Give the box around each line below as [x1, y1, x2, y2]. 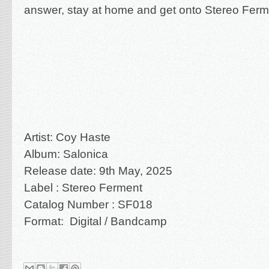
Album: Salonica [24, 148, 108, 160]
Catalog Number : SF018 [24, 198, 153, 211]
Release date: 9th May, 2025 [24, 165, 172, 177]
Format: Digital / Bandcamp [24, 215, 170, 228]
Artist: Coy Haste [24, 131, 110, 144]
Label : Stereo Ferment [24, 181, 142, 194]
